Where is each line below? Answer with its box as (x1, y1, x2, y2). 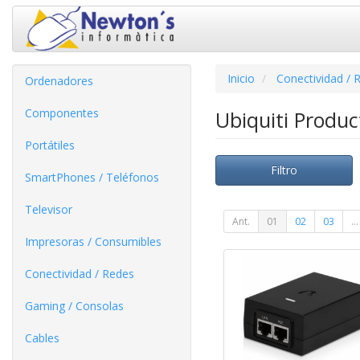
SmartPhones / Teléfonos (25, 169, 159, 185)
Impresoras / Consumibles (25, 233, 162, 249)
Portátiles (25, 137, 75, 153)
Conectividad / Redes (25, 265, 134, 281)
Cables (25, 329, 59, 346)
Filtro (270, 162, 297, 178)
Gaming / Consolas (25, 297, 124, 313)
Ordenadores (25, 72, 93, 88)
